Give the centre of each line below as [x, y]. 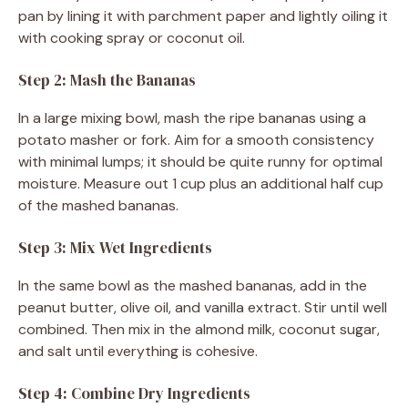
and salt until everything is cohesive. [138, 351]
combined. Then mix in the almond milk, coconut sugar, [199, 329]
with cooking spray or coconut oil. [132, 37]
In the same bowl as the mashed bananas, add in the [193, 285]
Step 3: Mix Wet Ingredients [115, 247]
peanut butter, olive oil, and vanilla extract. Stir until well [203, 307]
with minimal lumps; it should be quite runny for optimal [200, 161]
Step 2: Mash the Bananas [107, 80]
